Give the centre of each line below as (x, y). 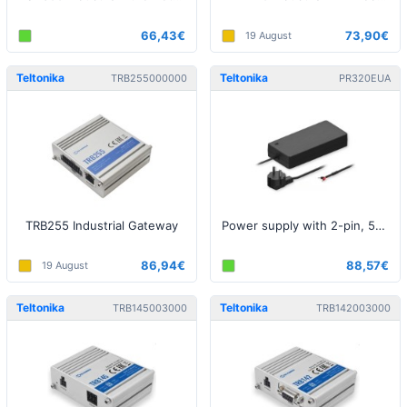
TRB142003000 (353, 308)
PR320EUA (365, 78)
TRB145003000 (150, 308)
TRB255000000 (149, 78)
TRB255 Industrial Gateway (102, 225)
